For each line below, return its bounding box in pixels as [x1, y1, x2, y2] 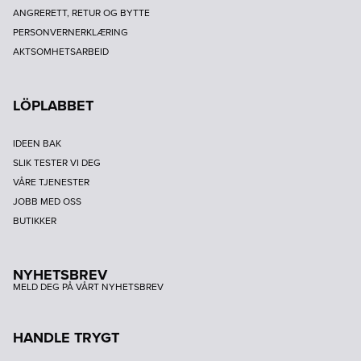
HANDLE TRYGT [13, 327, 119, 349]
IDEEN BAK [13, 136, 61, 151]
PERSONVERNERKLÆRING [13, 25, 128, 40]
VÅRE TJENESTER [13, 175, 89, 190]
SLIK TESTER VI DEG [13, 156, 101, 171]
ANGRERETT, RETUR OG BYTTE [13, 6, 150, 21]
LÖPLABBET [13, 95, 93, 117]
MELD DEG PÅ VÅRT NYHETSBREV [13, 280, 164, 295]
